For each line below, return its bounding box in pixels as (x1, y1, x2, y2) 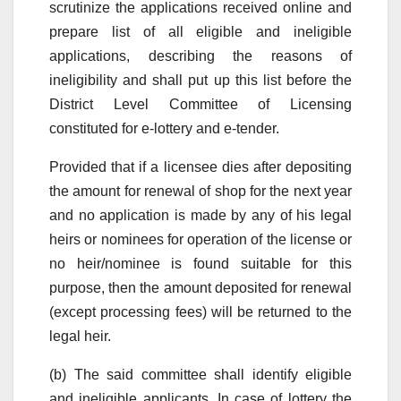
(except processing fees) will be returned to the (49, 303, 352, 320)
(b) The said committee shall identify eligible (49, 366, 352, 382)
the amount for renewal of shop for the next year (49, 183, 352, 199)
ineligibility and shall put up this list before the (49, 72, 352, 88)
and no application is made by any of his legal (49, 207, 352, 223)
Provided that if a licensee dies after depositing (49, 158, 352, 175)
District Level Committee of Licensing (49, 96, 352, 112)
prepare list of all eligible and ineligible (49, 23, 352, 39)
